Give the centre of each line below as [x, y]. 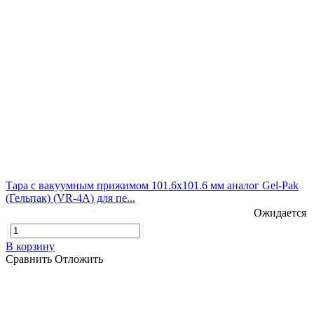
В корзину [30, 246]
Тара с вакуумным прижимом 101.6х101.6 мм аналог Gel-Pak [152, 185]
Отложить [79, 259]
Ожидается [280, 212]
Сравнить [30, 259]
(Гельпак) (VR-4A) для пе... [70, 198]
